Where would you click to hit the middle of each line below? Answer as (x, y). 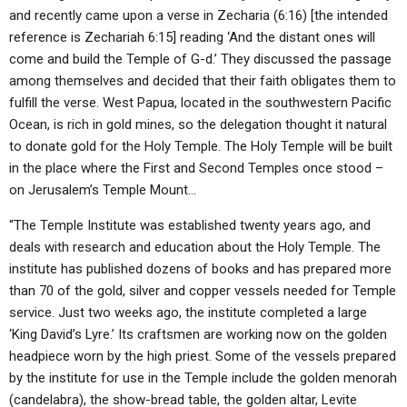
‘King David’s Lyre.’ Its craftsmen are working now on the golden (198, 334)
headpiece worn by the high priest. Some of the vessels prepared (203, 356)
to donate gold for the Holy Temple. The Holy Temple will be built (201, 146)
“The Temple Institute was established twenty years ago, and (190, 225)
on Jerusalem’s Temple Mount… (103, 190)
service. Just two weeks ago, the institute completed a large (188, 313)
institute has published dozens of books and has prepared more (200, 269)
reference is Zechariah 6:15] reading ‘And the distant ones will (192, 37)
